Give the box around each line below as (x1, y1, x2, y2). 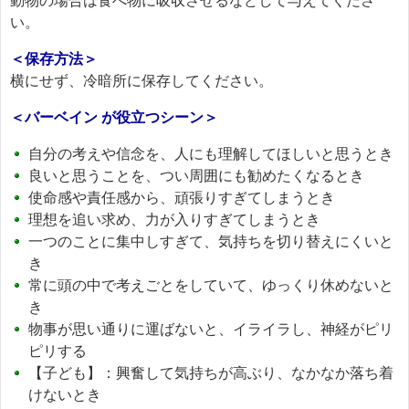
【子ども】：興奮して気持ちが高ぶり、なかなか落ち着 (28, 364, 393, 381)
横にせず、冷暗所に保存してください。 (10, 72, 273, 89)
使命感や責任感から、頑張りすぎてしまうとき (28, 189, 335, 205)
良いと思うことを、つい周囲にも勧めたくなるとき (28, 167, 364, 184)
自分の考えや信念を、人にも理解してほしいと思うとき (28, 145, 393, 162)
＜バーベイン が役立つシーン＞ (10, 109, 218, 125)
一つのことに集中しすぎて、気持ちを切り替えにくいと (28, 233, 393, 249)
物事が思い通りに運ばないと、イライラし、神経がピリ (28, 320, 393, 337)
